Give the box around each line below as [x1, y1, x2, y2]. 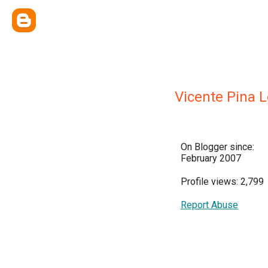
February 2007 [181, 153, 241, 164]
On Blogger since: [181, 141, 254, 153]
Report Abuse [181, 199, 238, 211]
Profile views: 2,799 [181, 176, 264, 187]
